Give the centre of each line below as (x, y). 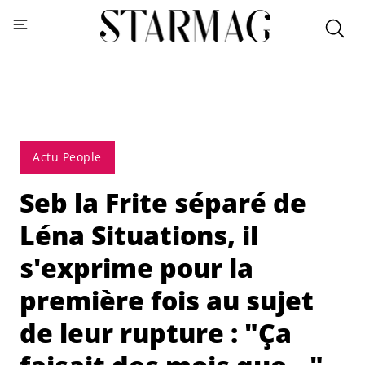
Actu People (67, 157)
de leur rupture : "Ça (156, 333)
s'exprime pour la (136, 268)
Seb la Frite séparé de (163, 202)
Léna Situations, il (139, 235)
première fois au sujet (167, 300)
